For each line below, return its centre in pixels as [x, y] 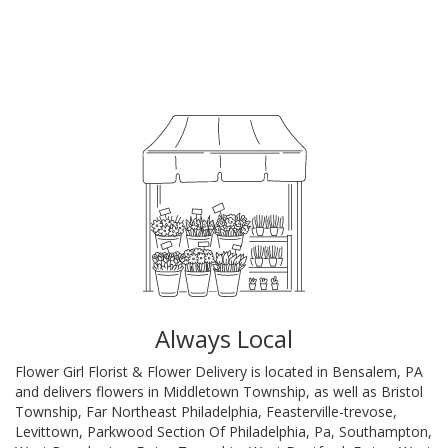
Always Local [224, 338]
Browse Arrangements [101, 29]
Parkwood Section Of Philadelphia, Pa [209, 431]
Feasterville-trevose [329, 411]
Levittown [47, 431]
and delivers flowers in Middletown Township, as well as [198, 391]
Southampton [383, 431]
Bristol [402, 391]
